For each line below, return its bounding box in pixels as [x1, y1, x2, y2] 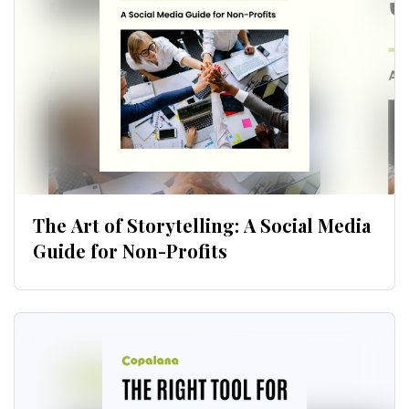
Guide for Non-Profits [33, 238, 227, 263]
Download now [146, 76, 263, 112]
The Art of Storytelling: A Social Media [33, 213, 371, 237]
